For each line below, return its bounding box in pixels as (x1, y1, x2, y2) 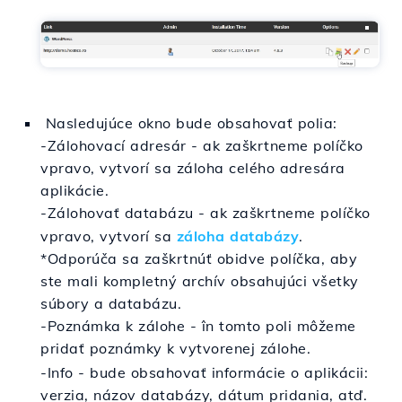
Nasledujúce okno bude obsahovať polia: (40, 113, 337, 132)
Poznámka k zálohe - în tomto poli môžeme (47, 317, 356, 336)
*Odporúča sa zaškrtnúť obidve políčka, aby (40, 249, 357, 268)
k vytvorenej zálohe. (167, 339, 310, 358)
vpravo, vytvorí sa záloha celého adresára (40, 158, 345, 177)
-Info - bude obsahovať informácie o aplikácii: (40, 363, 368, 381)
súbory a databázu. (40, 294, 181, 313)
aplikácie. (40, 180, 109, 199)
